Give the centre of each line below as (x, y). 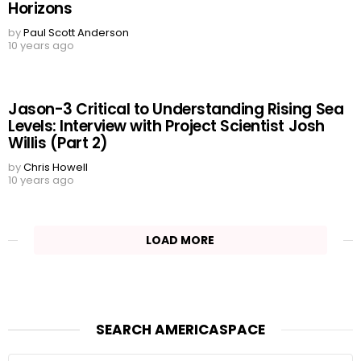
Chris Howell (56, 168)
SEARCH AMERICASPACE (180, 329)
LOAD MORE (180, 241)
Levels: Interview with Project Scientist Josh (166, 127)
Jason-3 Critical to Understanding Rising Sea (176, 110)
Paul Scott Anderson (76, 33)
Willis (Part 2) (58, 143)
